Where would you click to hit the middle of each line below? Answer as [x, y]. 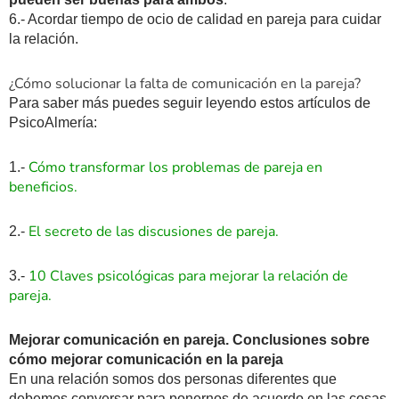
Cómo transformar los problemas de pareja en [175, 167]
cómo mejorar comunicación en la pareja [146, 359]
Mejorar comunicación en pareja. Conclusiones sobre [189, 339]
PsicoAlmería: [53, 122]
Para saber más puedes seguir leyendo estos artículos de [190, 102]
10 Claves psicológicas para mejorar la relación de [187, 276]
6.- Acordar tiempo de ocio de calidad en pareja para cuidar [195, 19]
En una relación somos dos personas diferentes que [173, 379]
